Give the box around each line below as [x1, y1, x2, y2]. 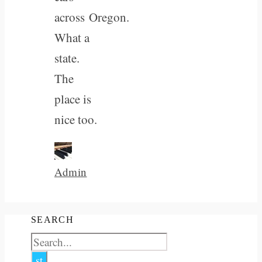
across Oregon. [54, 8, 129, 25]
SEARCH [31, 214, 74, 225]
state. [54, 49, 80, 66]
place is [54, 90, 91, 107]
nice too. [54, 111, 97, 127]
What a [54, 29, 89, 46]
